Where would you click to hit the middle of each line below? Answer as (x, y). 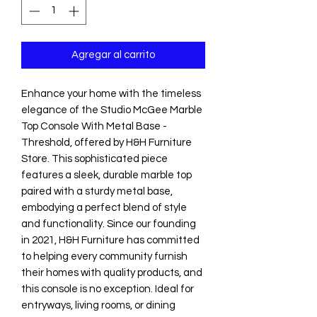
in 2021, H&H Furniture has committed (110, 240)
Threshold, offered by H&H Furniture (106, 142)
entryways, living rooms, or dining (98, 305)
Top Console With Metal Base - (94, 126)
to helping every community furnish (104, 256)
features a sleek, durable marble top (106, 175)
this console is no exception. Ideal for (108, 289)
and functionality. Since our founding (109, 224)
